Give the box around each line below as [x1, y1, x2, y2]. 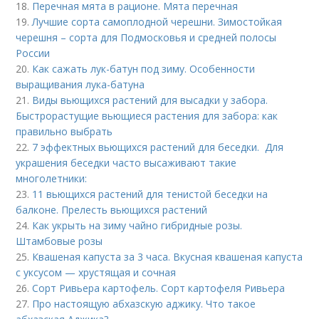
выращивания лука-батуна [16, 78, 145, 92]
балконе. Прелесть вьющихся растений [16, 203, 208, 217]
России [16, 46, 51, 61]
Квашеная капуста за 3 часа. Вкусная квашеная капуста [32, 250, 303, 264]
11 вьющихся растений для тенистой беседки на [32, 187, 268, 202]
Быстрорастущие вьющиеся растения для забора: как [16, 109, 278, 123]
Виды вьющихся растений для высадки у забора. [32, 93, 268, 108]
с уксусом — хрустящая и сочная [16, 266, 177, 280]
